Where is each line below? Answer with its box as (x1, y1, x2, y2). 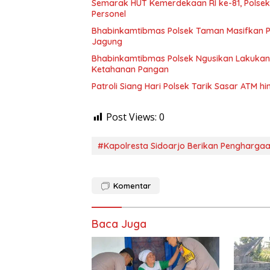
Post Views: (106, 110, 157, 124)
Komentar (113, 180, 151, 190)
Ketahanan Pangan (92, 63, 169, 75)
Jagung (92, 36, 122, 47)
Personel (92, 8, 126, 19)
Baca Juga (92, 216, 146, 231)
